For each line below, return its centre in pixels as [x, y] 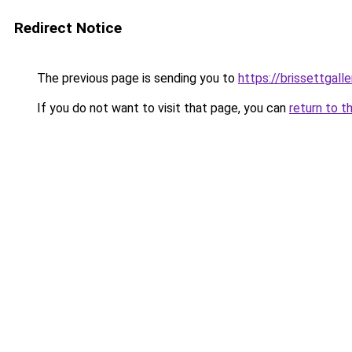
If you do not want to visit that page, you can [161, 108]
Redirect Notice [68, 28]
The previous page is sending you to [136, 78]
